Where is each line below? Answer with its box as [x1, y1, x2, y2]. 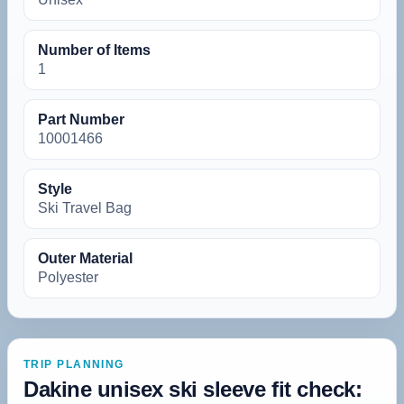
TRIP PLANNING [23, 357, 124, 371]
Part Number [38, 111, 124, 127]
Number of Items [38, 41, 151, 58]
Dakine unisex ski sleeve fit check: [23, 376, 363, 401]
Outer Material [38, 250, 133, 266]
